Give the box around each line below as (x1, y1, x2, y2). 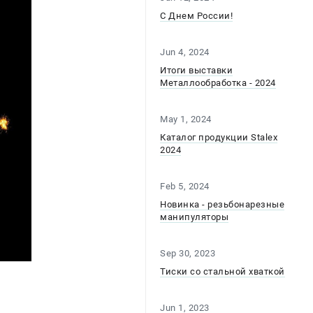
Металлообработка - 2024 (160, 78, 276, 88)
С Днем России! (160, 10, 233, 21)
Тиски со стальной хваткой (160, 266, 285, 277)
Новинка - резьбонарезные (160, 199, 284, 210)
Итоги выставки (160, 65, 233, 75)
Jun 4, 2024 (160, 47, 210, 57)
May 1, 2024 (160, 114, 212, 124)
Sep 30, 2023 (160, 248, 215, 259)
